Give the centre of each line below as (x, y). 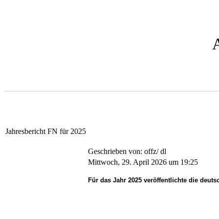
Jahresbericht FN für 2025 (46, 131)
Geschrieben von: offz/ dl (128, 152)
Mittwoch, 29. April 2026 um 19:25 (143, 162)
